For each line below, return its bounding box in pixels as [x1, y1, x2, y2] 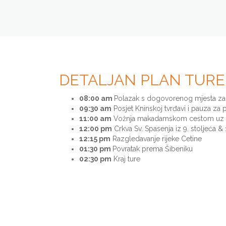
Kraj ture [111, 154, 140, 163]
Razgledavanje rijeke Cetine [110, 134, 202, 143]
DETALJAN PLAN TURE [59, 71, 225, 89]
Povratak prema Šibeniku [112, 144, 193, 153]
